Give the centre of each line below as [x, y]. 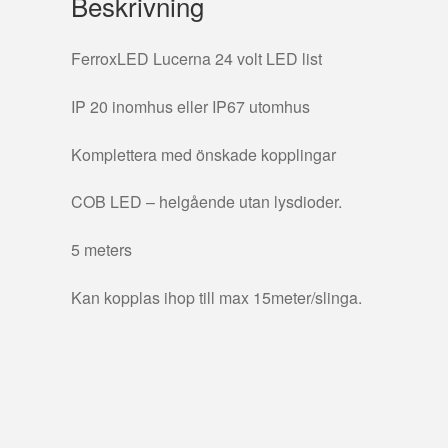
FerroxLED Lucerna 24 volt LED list [197, 59]
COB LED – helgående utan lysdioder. [207, 202]
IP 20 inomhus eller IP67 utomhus [191, 107]
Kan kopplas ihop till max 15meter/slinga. [217, 297]
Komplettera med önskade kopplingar [204, 154]
